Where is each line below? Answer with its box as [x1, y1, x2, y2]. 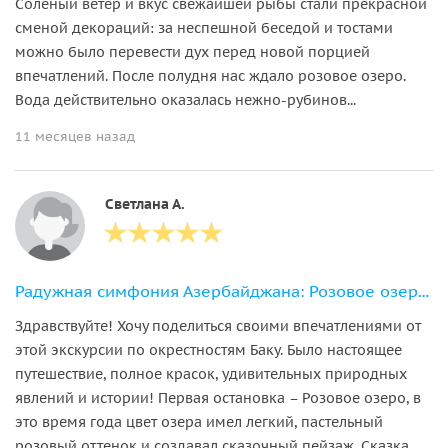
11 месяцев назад [15, 127, 135, 145]
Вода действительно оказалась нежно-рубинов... [15, 90, 356, 109]
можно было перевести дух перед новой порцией [15, 42, 370, 61]
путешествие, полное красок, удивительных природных [15, 364, 407, 383]
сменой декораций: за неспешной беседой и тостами [15, 18, 393, 37]
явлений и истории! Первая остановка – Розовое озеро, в [15, 388, 421, 407]
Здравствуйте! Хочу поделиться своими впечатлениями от [15, 316, 421, 335]
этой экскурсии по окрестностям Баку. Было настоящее [15, 340, 402, 359]
